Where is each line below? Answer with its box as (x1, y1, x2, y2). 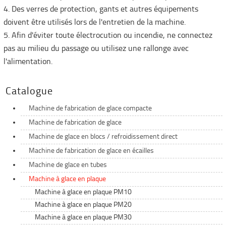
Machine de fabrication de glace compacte (29, 105, 152, 113)
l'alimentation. (3, 58, 52, 67)
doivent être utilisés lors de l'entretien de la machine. (3, 19, 186, 27)
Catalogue (6, 87, 53, 97)
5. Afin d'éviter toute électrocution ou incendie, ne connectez (3, 32, 212, 40)
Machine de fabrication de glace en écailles (29, 147, 154, 155)
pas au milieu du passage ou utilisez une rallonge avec (3, 45, 189, 53)
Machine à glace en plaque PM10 (35, 189, 132, 197)
